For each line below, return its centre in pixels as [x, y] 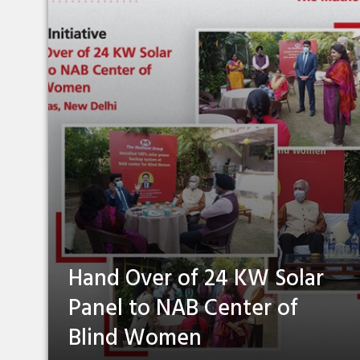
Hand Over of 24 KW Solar [196, 280]
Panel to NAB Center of [183, 309]
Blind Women [135, 339]
